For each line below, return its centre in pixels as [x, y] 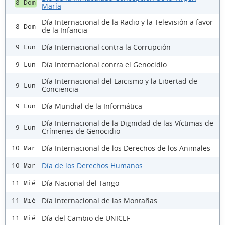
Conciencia [60, 89]
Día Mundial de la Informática [92, 106]
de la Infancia [65, 30]
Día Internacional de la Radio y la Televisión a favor [127, 22]
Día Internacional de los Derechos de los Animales [126, 148]
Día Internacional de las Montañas [99, 200]
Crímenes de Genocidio [81, 131]
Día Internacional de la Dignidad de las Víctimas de [128, 123]
